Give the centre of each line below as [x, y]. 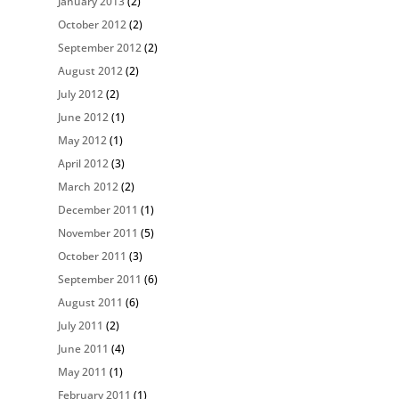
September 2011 [99, 279]
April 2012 [83, 163]
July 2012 [80, 94]
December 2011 [98, 210]
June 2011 [83, 349]
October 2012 [92, 24]
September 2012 [99, 48]
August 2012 [90, 71]
